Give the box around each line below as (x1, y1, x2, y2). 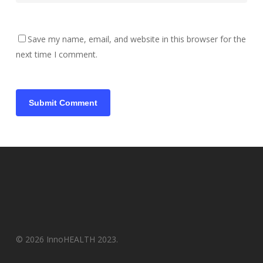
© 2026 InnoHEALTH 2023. (15, 234, 118, 245)
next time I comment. (15, 48, 97, 60)
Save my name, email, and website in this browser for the (27, 33, 246, 45)
